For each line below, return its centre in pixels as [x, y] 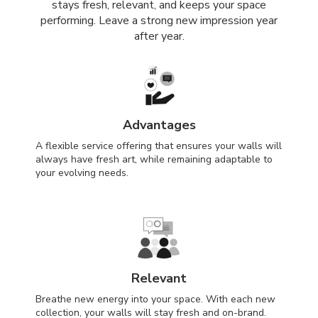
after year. [159, 37]
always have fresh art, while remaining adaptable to [154, 160]
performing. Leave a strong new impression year [159, 21]
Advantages [159, 125]
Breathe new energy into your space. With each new [155, 300]
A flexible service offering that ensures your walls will [159, 146]
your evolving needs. [82, 173]
